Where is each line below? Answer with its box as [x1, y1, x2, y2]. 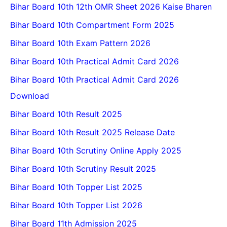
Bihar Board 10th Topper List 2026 [10, 200, 142, 211]
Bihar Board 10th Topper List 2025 [10, 182, 142, 193]
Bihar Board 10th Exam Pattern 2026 [10, 38, 150, 49]
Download [10, 91, 49, 101]
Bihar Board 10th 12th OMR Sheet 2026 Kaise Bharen [10, 2, 212, 12]
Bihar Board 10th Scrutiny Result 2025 [10, 164, 156, 174]
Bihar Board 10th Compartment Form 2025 [10, 20, 174, 30]
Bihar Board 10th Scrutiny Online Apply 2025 [10, 145, 181, 156]
